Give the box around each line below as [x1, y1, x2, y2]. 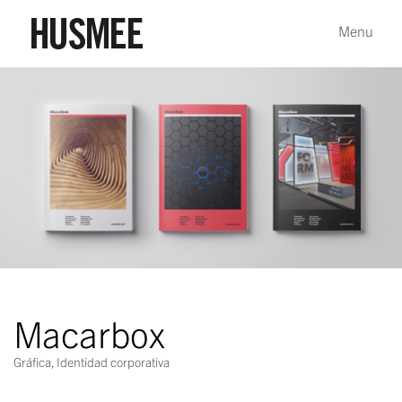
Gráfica [13, 354, 51, 370]
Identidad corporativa [57, 354, 170, 370]
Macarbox [13, 310, 165, 355]
